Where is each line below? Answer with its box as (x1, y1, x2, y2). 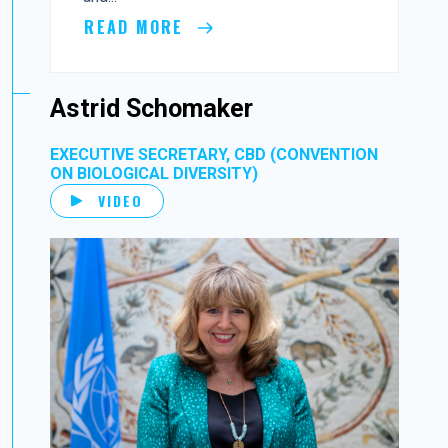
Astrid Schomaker (50, 93, 254, 123)
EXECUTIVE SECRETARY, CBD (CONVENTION (50, 144, 379, 164)
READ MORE (84, 14, 190, 39)
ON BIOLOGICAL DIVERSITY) (50, 163, 259, 183)
